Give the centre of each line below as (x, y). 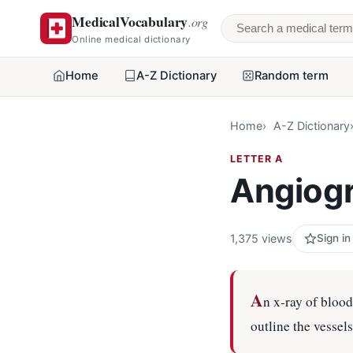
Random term (292, 75)
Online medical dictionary (131, 39)
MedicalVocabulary (130, 21)
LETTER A (256, 159)
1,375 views (261, 239)
